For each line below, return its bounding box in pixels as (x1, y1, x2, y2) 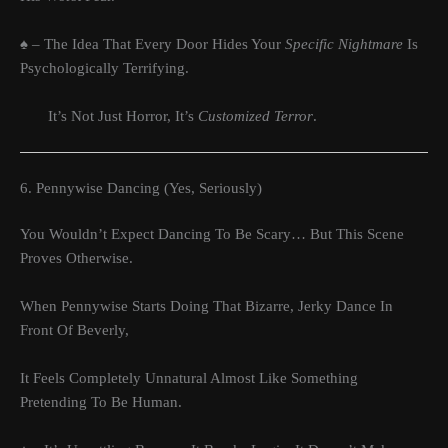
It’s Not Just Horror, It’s (20, 108, 198, 125)
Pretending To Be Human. (20, 394, 182, 411)
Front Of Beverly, (20, 322, 129, 339)
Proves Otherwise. (20, 250, 133, 267)
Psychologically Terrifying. (20, 60, 189, 77)
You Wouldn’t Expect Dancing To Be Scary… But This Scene (20, 226, 404, 243)
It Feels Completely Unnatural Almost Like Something (20, 370, 358, 387)
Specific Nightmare (285, 36, 403, 53)
